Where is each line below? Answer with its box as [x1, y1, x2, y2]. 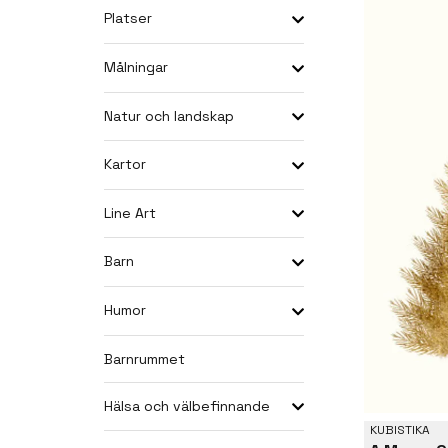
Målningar [104, 57, 168, 76]
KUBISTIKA [370, 421, 430, 438]
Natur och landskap [104, 106, 234, 125]
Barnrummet [104, 349, 185, 368]
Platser [104, 9, 152, 28]
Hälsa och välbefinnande [104, 396, 270, 415]
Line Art [104, 203, 156, 222]
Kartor [104, 155, 146, 174]
